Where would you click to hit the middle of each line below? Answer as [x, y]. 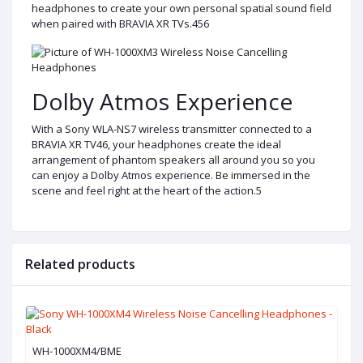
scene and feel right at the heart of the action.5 [147, 190]
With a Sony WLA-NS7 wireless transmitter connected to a [172, 128]
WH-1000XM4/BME [77, 350]
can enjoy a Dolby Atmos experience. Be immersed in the [171, 175]
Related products [80, 264]
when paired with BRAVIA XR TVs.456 [120, 23]
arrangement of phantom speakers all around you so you [173, 159]
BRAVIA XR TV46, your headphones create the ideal [156, 144]
